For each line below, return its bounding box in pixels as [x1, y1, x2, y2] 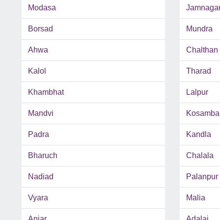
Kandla [186, 130, 211, 139]
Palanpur [186, 172, 218, 181]
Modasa [28, 3, 56, 12]
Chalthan [186, 46, 218, 55]
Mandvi [28, 109, 54, 118]
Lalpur [186, 88, 208, 97]
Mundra [186, 25, 213, 33]
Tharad [186, 67, 211, 76]
